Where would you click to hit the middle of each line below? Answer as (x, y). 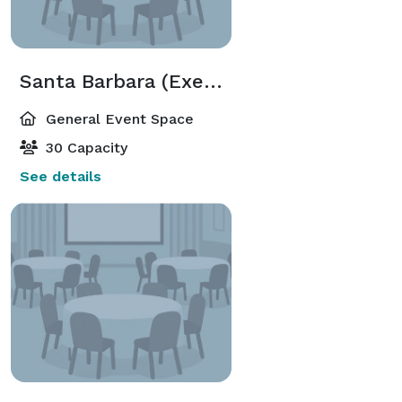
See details (61, 176)
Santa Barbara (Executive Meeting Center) (213, 81)
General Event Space (118, 118)
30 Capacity (84, 147)
